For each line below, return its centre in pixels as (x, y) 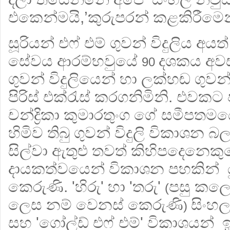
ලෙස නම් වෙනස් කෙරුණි (96, 205)
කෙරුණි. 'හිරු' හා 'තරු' (87, 187)
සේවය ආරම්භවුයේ (75, 61)
